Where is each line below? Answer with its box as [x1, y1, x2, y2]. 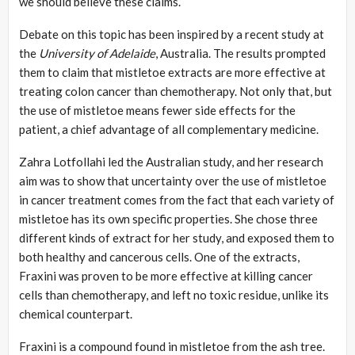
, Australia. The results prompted [155, 46, 326, 61]
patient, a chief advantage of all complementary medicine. [19, 122, 319, 137]
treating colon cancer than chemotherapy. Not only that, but [19, 84, 332, 99]
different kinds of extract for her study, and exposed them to [19, 231, 334, 246]
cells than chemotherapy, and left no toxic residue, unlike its [19, 288, 329, 303]
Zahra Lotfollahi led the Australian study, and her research [19, 155, 323, 170]
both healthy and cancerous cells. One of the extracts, [19, 250, 300, 265]
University [39, 46, 94, 61]
